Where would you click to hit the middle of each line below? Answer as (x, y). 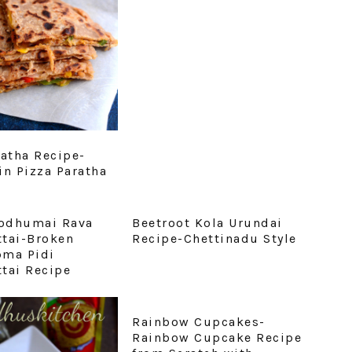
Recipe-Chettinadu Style (214, 239)
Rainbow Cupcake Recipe (217, 338)
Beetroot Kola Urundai (207, 223)
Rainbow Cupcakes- (199, 322)
